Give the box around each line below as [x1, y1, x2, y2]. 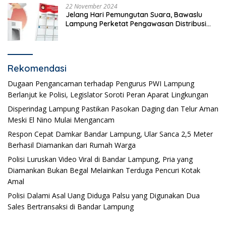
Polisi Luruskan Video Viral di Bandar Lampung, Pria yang [8, 154, 193, 164]
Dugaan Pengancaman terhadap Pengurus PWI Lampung [8, 79, 194, 89]
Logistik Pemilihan [66, 28, 125, 38]
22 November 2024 [66, 2, 118, 11]
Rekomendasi [8, 63, 67, 75]
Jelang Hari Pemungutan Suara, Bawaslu [66, 10, 202, 20]
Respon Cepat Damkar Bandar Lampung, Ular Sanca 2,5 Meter [8, 129, 213, 139]
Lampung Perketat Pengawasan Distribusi [66, 19, 206, 29]
